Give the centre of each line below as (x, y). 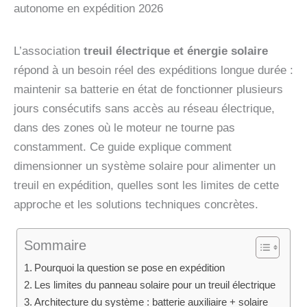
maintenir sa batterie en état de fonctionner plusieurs (148, 89)
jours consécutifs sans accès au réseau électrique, (144, 109)
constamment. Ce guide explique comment (123, 147)
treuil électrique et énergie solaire (176, 51)
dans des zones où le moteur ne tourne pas (124, 128)
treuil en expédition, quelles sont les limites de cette (146, 185)
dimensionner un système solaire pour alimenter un (145, 166)
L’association (49, 51)
